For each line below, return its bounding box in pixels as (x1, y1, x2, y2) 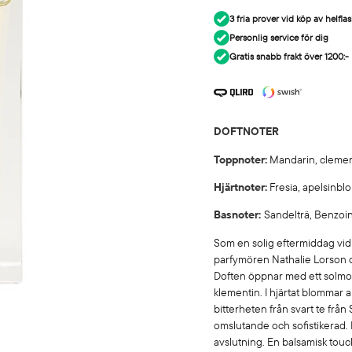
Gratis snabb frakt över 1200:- (229, 50, 350, 62)
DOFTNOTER (214, 124, 280, 139)
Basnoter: (214, 207, 265, 222)
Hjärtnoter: (214, 180, 268, 194)
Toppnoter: (214, 152, 268, 167)
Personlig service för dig (229, 31, 329, 43)
